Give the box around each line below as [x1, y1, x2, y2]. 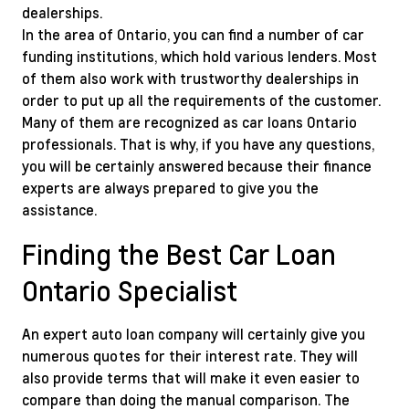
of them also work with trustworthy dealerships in [22, 68, 359, 88]
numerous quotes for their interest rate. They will [22, 346, 358, 365]
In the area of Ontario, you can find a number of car [22, 25, 364, 44]
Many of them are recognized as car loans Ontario [22, 112, 357, 131]
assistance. [22, 200, 97, 219]
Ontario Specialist [22, 273, 237, 308]
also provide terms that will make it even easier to [22, 368, 360, 387]
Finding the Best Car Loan [22, 236, 336, 271]
